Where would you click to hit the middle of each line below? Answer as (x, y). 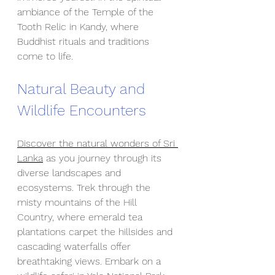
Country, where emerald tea (81, 217)
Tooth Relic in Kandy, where (79, 27)
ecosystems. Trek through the (85, 188)
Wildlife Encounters (82, 110)
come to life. (45, 56)
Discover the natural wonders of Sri (98, 143)
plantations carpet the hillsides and (96, 232)
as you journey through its (104, 158)
